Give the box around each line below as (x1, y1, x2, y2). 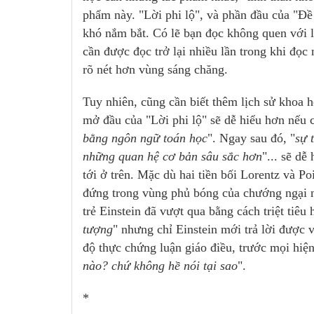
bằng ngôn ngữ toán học (83, 131, 207, 146)
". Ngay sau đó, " (207, 131, 295, 146)
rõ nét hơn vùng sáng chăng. (83, 62, 228, 77)
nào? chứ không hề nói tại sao (83, 259, 238, 273)
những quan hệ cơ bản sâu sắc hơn (83, 149, 262, 164)
